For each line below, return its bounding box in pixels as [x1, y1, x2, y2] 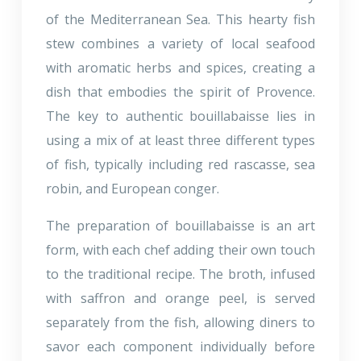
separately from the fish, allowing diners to [46, 313, 315, 331]
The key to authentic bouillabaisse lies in [46, 106, 315, 125]
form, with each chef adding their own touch [46, 240, 315, 259]
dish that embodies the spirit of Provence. [46, 82, 315, 101]
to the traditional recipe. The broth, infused [46, 264, 315, 283]
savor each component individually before [46, 337, 315, 355]
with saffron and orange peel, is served [46, 288, 315, 307]
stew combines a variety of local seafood [46, 34, 315, 52]
